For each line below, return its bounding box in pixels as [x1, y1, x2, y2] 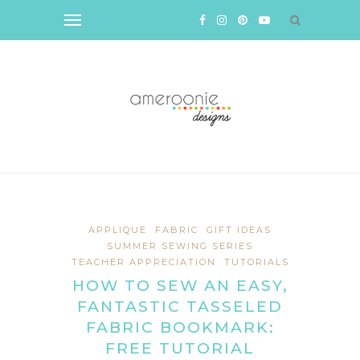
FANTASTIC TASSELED [77, 297, 283, 316]
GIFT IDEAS [207, 223, 272, 235]
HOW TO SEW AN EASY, [72, 276, 288, 295]
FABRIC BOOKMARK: [85, 317, 275, 337]
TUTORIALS [223, 256, 289, 268]
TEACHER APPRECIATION [71, 256, 216, 268]
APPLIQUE [88, 223, 147, 235]
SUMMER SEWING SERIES [107, 239, 253, 252]
